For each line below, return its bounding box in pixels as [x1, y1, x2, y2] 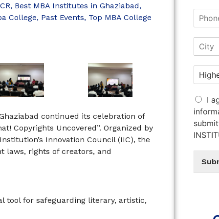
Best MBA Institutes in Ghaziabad [15, 1, 139, 11]
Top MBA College [88, 13, 152, 22]
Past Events [41, 13, 84, 22]
